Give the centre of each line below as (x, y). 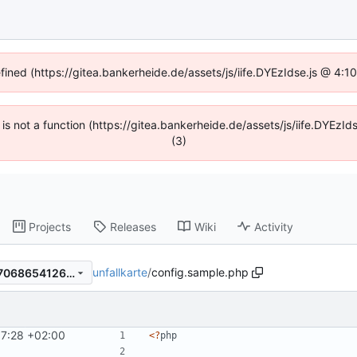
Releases (133, 226)
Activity (274, 226)
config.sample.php (200, 273)
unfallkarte (120, 273)
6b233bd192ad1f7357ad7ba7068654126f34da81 (70, 273)
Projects (50, 226)
